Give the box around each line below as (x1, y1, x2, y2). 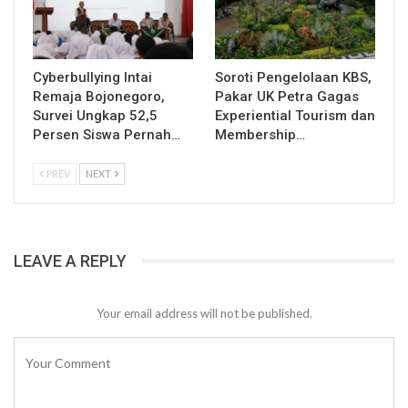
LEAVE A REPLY (14, 250, 127, 270)
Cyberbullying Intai (33, 68, 152, 86)
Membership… (215, 126, 305, 143)
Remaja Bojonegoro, (33, 87, 165, 105)
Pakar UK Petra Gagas (215, 87, 359, 105)
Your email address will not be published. (96, 306, 312, 321)
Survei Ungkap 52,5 (33, 107, 158, 124)
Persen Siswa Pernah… (33, 126, 180, 143)
